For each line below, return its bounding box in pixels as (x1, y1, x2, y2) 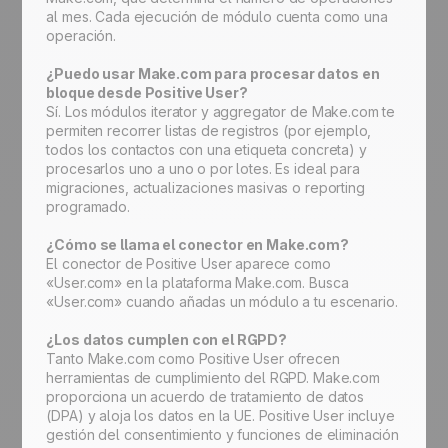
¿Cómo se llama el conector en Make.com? (46, 236, 352, 254)
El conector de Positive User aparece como (46, 255, 331, 273)
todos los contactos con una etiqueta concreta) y (46, 141, 367, 159)
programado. (46, 198, 130, 216)
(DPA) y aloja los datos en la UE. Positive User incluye (46, 407, 395, 425)
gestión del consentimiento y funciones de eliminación (46, 426, 399, 444)
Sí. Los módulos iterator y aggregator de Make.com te (46, 103, 396, 121)
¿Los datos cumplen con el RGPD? (46, 331, 290, 349)
